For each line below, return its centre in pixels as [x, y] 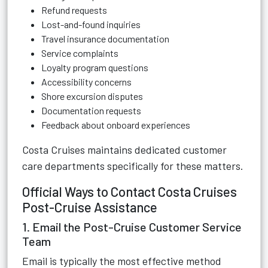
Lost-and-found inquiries [91, 24]
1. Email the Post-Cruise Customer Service [132, 227]
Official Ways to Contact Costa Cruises [130, 191]
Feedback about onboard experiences [116, 125]
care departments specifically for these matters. [133, 166]
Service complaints [80, 53]
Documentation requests [91, 110]
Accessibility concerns [86, 82]
